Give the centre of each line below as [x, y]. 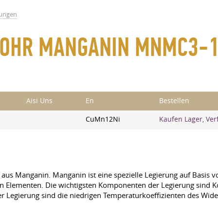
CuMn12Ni [103, 119]
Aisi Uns [39, 101]
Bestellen [174, 101]
